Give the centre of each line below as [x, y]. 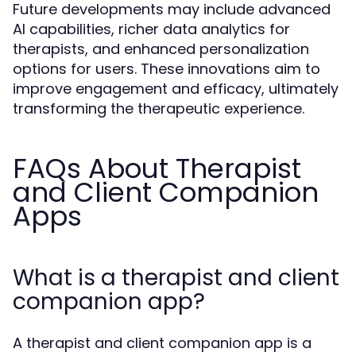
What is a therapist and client [176, 277]
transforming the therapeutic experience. [159, 108]
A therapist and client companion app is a [162, 342]
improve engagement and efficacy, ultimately [176, 88]
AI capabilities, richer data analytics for [151, 29]
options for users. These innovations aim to [166, 68]
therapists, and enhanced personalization [161, 48]
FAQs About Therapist [157, 168]
